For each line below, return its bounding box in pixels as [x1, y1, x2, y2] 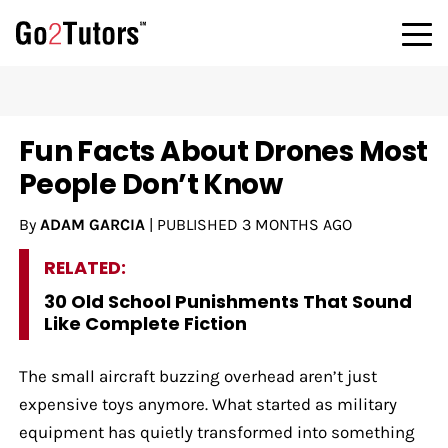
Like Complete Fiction [43, 310, 247, 336]
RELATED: [43, 254, 126, 280]
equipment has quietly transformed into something [18, 421, 415, 442]
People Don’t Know [18, 164, 283, 204]
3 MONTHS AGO [241, 214, 352, 234]
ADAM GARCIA [39, 214, 145, 234]
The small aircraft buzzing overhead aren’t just [18, 365, 377, 386]
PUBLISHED [156, 214, 242, 234]
